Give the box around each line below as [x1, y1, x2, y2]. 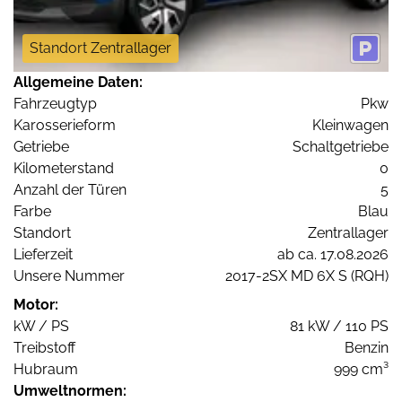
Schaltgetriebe [293, 137, 389, 155]
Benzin [345, 338, 389, 356]
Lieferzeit [13, 245, 73, 263]
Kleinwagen [312, 116, 389, 134]
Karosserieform [13, 116, 116, 134]
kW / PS [13, 317, 69, 335]
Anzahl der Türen [13, 180, 127, 198]
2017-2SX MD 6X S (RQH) [225, 267, 389, 284]
